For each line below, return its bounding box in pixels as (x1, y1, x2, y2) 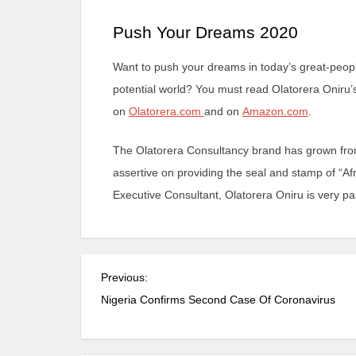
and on (204, 105, 242, 118)
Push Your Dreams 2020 (113, 23, 298, 42)
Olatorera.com (129, 105, 204, 118)
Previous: (101, 271, 148, 284)
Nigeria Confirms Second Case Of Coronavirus (101, 293, 335, 307)
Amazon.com (242, 105, 308, 118)
